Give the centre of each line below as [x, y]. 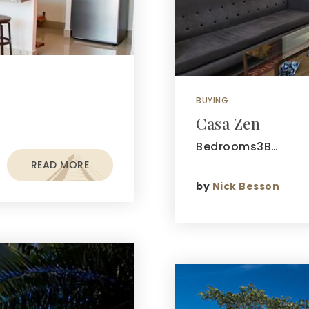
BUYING [212, 100]
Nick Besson [246, 186]
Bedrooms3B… [237, 147]
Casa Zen [228, 123]
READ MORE [60, 165]
